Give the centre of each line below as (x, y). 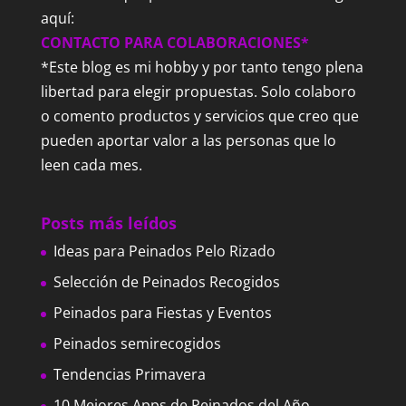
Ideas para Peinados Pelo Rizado (164, 251)
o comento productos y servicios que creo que (199, 116)
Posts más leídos (108, 222)
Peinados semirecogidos (137, 343)
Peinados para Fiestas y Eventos (162, 312)
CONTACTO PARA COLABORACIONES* (174, 42)
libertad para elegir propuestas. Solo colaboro (198, 91)
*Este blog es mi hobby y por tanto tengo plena (202, 67)
